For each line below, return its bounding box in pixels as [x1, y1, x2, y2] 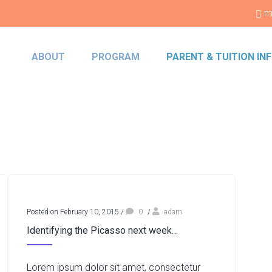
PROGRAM [92, 51, 140, 63]
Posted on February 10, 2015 [27, 208, 120, 216]
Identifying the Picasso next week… [27, 225, 178, 236]
